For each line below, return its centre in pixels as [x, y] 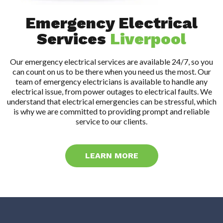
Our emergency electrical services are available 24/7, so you [111, 62]
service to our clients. [111, 121]
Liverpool [148, 39]
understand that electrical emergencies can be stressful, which [111, 102]
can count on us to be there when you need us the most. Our [111, 72]
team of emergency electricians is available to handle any [111, 82]
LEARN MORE [111, 156]
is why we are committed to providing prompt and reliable [111, 111]
